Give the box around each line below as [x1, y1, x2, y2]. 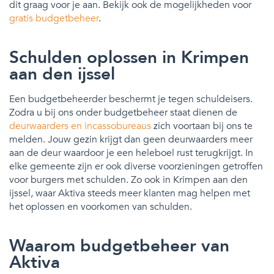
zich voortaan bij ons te [151, 119, 253, 133]
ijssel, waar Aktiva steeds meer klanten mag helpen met [9, 186, 250, 200]
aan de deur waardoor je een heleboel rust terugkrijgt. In [9, 146, 253, 160]
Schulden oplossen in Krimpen [9, 45, 249, 69]
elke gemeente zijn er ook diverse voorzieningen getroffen [9, 159, 263, 173]
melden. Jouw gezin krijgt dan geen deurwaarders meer [9, 132, 253, 146]
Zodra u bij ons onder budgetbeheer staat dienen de [9, 105, 237, 119]
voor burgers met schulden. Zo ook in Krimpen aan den [9, 172, 248, 187]
